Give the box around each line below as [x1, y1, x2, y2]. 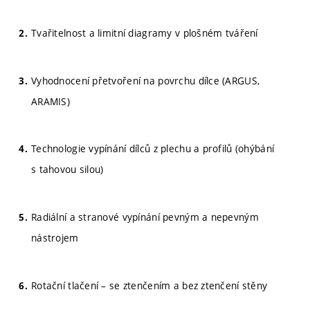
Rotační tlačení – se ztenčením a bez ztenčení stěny [31, 278, 268, 292]
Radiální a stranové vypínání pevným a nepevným [31, 210, 259, 224]
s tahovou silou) [31, 163, 104, 176]
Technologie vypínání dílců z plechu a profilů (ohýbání [31, 142, 275, 156]
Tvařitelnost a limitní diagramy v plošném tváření [31, 26, 258, 39]
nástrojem [31, 231, 79, 244]
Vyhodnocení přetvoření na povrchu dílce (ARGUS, [31, 73, 260, 87]
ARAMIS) [31, 94, 70, 108]
